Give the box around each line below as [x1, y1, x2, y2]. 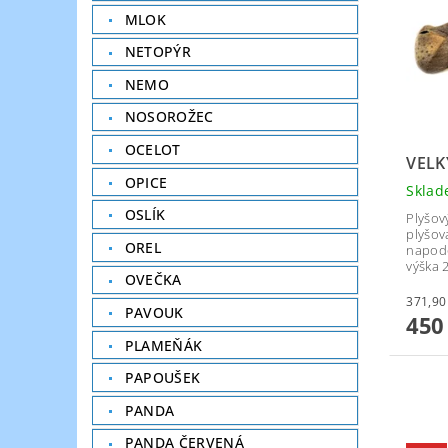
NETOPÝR [124, 42, 192, 62]
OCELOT [124, 140, 181, 160]
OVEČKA [124, 270, 182, 290]
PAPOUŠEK [124, 368, 201, 388]
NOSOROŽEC [124, 107, 214, 127]
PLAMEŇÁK [124, 335, 203, 355]
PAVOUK [124, 303, 184, 323]
